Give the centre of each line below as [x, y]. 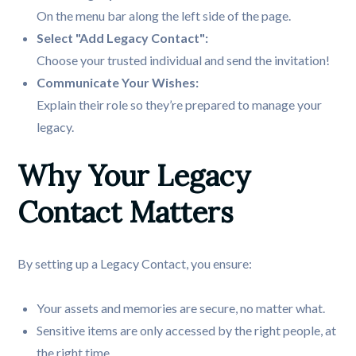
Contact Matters [126, 213]
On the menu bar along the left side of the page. [164, 16]
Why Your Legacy [135, 176]
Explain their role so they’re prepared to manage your [180, 105]
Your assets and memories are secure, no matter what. [181, 308]
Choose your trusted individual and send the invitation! [184, 60]
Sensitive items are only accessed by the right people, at [187, 331]
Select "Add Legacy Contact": [123, 38]
